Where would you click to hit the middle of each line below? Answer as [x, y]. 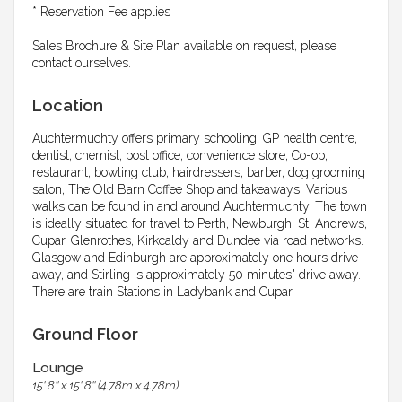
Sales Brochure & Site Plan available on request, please [184, 46]
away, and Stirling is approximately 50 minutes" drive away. [197, 275]
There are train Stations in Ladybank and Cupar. [163, 292]
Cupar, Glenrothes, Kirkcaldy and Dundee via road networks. [198, 241]
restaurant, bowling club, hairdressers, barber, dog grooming [199, 173]
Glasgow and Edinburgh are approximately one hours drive [195, 258]
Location [68, 106]
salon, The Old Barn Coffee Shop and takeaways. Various [190, 190]
